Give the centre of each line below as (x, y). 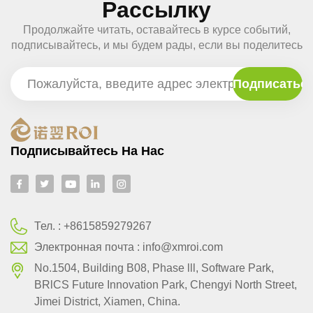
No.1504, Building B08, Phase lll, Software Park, (154, 268)
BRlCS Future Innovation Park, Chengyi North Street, (166, 285)
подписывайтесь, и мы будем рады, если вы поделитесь (156, 45)
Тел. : (49, 226)
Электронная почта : (89, 247)
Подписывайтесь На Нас (87, 151)
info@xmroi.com (183, 247)
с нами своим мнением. (156, 61)
